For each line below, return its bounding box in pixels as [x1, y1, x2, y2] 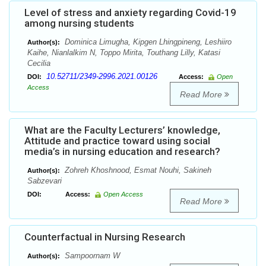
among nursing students [24, 17, 134, 30]
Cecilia [27, 59, 50, 68]
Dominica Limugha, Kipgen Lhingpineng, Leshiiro [62, 37, 232, 47]
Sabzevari [27, 176, 62, 186]
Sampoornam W [62, 251, 120, 261]
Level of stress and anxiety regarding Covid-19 [24, 7, 236, 19]
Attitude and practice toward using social [24, 135, 210, 147]
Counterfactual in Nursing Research [24, 231, 185, 243]
